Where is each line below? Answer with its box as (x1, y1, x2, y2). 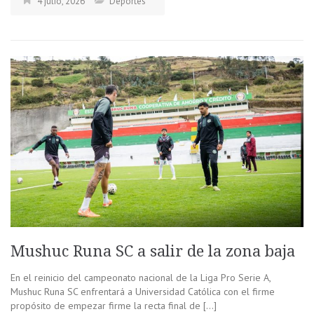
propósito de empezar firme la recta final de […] (11, 299, 217, 313)
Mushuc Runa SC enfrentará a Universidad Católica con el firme (11, 285, 275, 299)
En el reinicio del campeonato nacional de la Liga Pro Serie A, (11, 271, 271, 285)
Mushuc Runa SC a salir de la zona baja (11, 243, 299, 261)
